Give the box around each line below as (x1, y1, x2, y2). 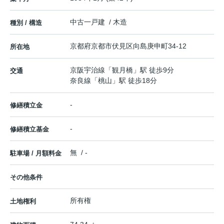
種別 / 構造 (10, 19, 42, 27)
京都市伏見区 (91, 42, 133, 50)
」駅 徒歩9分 (133, 66, 174, 74)
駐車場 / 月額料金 (10, 149, 61, 157)
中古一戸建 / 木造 (70, 18, 127, 26)
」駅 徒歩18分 (112, 76, 157, 85)
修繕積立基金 (10, 125, 49, 133)
